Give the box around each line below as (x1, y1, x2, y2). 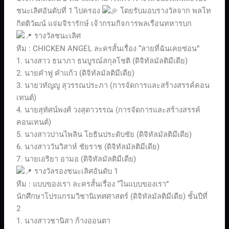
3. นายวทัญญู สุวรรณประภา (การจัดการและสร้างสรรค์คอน (16, 81, 210, 90)
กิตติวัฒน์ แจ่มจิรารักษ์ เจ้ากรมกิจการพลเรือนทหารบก (16, 19, 192, 29)
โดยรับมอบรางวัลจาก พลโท (118, 6, 212, 15)
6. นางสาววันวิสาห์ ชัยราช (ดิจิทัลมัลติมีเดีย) (16, 142, 160, 152)
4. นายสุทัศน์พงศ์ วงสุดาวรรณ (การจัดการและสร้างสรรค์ (16, 105, 201, 115)
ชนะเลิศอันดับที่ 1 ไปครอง (16, 6, 103, 15)
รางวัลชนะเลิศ (32, 31, 81, 41)
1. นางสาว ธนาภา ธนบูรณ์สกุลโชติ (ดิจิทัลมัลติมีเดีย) (16, 56, 188, 66)
